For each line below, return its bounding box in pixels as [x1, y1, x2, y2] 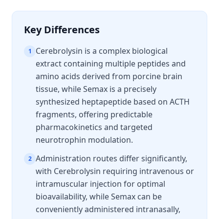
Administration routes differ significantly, [36, 153, 187, 164]
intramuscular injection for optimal [36, 178, 165, 189]
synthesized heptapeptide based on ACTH [36, 96, 190, 107]
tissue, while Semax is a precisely [36, 84, 156, 94]
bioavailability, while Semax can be [36, 191, 162, 202]
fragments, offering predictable [36, 109, 153, 120]
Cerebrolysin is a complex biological [36, 45, 168, 56]
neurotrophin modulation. [36, 134, 133, 145]
